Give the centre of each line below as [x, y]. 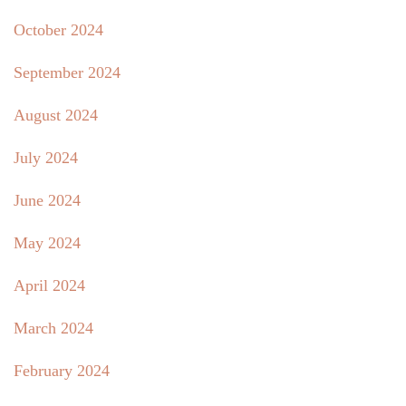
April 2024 [49, 285]
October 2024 [58, 29]
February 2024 [62, 370]
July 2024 [46, 157]
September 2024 [67, 72]
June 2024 [47, 200]
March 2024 [53, 328]
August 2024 [56, 115]
